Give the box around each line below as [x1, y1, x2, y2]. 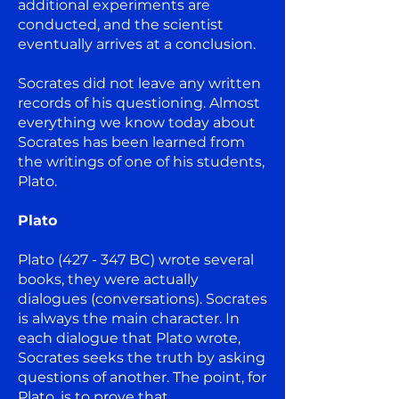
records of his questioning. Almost [18, 94, 260, 111]
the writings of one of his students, [18, 152, 265, 170]
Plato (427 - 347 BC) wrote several [18, 250, 254, 268]
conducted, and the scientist [18, 15, 224, 33]
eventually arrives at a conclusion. [18, 35, 256, 53]
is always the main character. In [18, 309, 240, 327]
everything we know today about [18, 113, 256, 131]
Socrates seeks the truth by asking [18, 348, 265, 366]
